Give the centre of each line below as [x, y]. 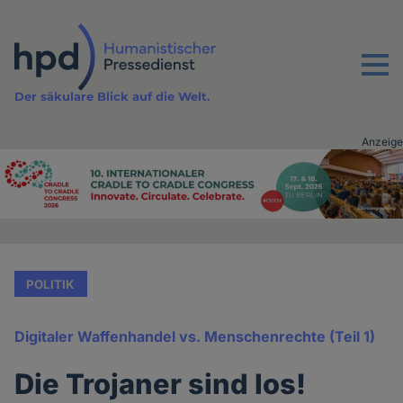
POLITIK [51, 284]
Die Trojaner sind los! [161, 384]
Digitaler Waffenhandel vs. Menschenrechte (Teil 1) [195, 337]
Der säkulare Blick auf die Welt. [112, 97]
